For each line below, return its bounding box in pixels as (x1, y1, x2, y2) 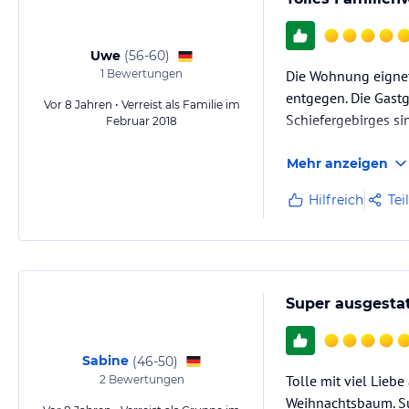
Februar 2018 (106, 114, 177, 128)
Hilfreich (309, 192, 363, 208)
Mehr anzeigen (287, 155, 388, 172)
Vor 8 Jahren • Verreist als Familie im (43, 98, 240, 111)
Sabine (81, 352, 129, 369)
